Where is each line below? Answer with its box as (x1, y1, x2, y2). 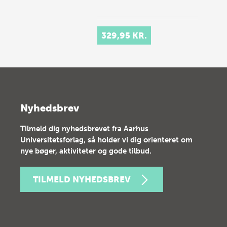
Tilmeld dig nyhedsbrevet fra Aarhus (20, 124, 148, 133)
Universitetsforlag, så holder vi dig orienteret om (20, 135, 193, 144)
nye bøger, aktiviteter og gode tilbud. (20, 146, 152, 156)
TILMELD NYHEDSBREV (33, 174, 130, 184)
